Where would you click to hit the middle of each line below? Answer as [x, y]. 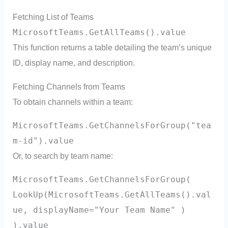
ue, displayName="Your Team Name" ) [99, 210]
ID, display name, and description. [74, 63]
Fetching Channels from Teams [69, 86]
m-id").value [44, 141]
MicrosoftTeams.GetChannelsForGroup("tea [112, 126]
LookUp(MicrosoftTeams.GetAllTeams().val [112, 195]
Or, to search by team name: [63, 156]
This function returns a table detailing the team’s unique [112, 48]
